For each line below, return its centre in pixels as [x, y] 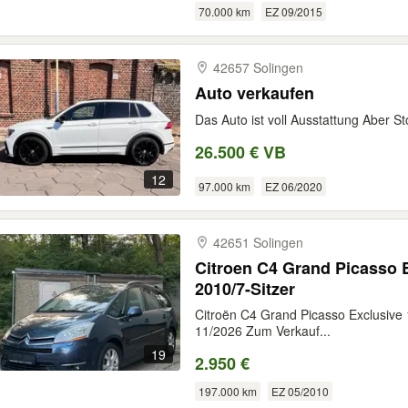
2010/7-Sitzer [245, 289]
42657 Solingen [258, 67]
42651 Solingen [258, 242]
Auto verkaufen [255, 93]
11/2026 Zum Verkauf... [263, 331]
